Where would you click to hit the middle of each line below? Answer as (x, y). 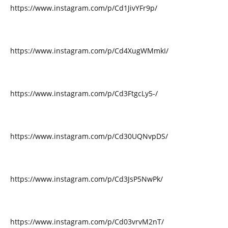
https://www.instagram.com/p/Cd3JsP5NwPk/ (87, 179)
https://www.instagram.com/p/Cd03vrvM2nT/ (87, 222)
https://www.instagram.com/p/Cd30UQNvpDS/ (89, 136)
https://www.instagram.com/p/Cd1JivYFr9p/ (84, 8)
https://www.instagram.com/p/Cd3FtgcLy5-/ (84, 93)
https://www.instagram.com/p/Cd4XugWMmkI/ (89, 51)
